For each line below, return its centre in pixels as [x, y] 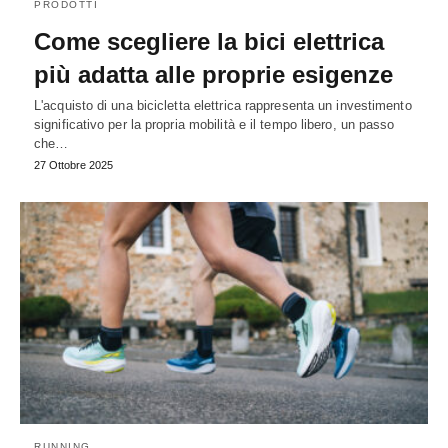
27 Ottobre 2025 [73, 165]
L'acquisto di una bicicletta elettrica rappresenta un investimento [223, 106]
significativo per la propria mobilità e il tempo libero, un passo [214, 125]
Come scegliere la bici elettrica [209, 42]
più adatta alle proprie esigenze [213, 75]
